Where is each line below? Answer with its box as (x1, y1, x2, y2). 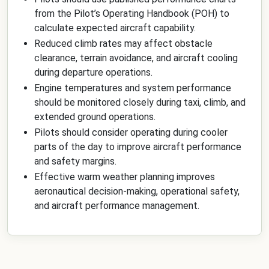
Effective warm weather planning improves (34, 171, 215, 183)
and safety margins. (34, 156, 116, 167)
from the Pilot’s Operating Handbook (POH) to (34, 8, 229, 19)
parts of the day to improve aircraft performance (34, 141, 241, 153)
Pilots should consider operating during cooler (34, 127, 228, 138)
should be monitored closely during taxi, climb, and (34, 97, 246, 108)
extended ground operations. (34, 111, 156, 122)
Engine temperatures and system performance (34, 82, 231, 94)
